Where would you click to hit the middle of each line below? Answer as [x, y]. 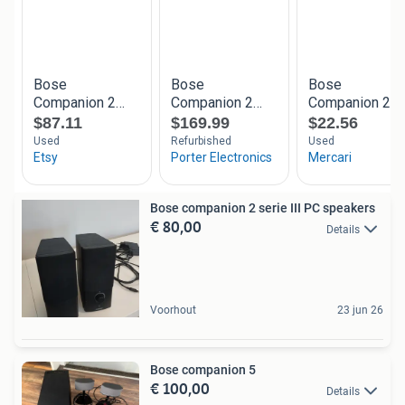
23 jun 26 [360, 311]
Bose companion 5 [203, 370]
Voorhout [173, 311]
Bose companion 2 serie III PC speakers [263, 208]
